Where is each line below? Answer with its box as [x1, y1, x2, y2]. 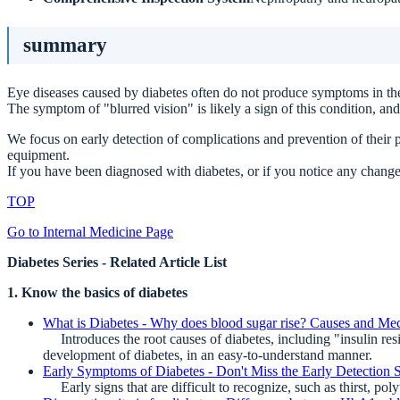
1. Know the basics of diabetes [7, 285, 187, 301]
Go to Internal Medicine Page [7, 224, 173, 240]
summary [23, 34, 107, 57]
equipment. [7, 147, 70, 163]
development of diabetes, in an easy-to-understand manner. [43, 347, 372, 363]
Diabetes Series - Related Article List [7, 254, 227, 271]
